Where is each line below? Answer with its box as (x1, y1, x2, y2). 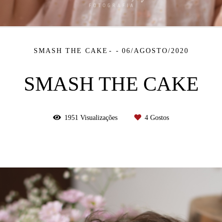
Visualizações (78, 113, 119, 121)
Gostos (148, 113, 169, 121)
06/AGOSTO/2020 (121, 47, 189, 55)
